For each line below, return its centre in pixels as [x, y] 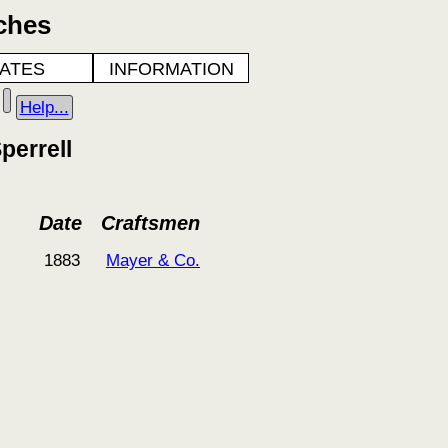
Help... [44, 107]
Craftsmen [150, 223]
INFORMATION [171, 69]
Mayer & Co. [153, 260]
